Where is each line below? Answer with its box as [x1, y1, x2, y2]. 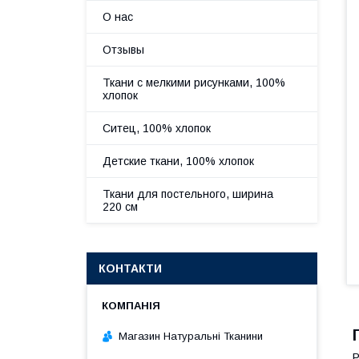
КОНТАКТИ [99, 262, 162, 275]
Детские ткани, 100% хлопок [103, 155, 254, 167]
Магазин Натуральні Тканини [119, 329, 263, 342]
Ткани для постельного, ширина [103, 188, 273, 200]
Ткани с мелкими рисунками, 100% [103, 76, 285, 89]
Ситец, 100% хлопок [103, 122, 211, 135]
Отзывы [103, 43, 144, 56]
